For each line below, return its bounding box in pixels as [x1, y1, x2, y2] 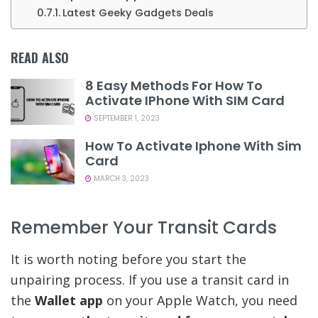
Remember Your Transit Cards [11, 215, 277, 241]
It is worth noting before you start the [11, 250, 246, 268]
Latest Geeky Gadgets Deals [62, 6, 214, 21]
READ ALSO [11, 48, 69, 67]
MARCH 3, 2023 [92, 172, 149, 184]
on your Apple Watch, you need [103, 291, 297, 309]
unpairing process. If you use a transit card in [11, 270, 289, 288]
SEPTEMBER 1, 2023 [92, 113, 160, 124]
